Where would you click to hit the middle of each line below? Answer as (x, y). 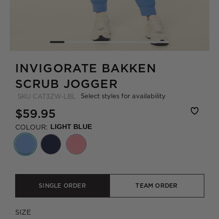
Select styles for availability (123, 96)
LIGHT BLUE (71, 127)
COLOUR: (31, 127)
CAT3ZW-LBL (54, 96)
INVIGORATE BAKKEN (86, 68)
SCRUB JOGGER (66, 84)
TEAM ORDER (157, 186)
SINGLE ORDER (62, 186)
